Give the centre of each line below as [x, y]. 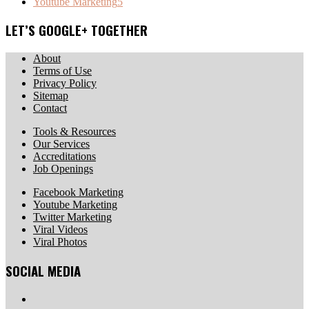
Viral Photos [60, 242]
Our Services [61, 144]
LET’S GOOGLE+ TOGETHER [77, 30]
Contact [50, 108]
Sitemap [51, 96]
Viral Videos [60, 230]
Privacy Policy [65, 83]
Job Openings [63, 169]
